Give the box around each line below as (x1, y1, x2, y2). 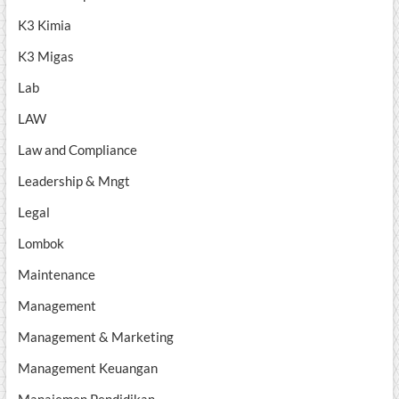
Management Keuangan (17, 360, 158, 377)
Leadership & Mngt (17, 173, 130, 190)
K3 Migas (17, 48, 74, 65)
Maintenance (17, 266, 95, 283)
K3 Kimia (17, 17, 71, 34)
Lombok (17, 235, 64, 252)
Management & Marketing (17, 329, 174, 346)
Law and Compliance (17, 142, 137, 159)
